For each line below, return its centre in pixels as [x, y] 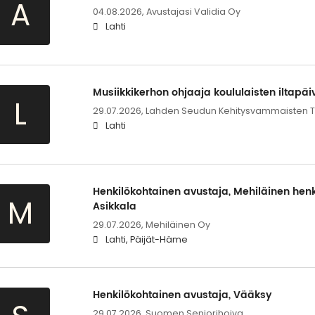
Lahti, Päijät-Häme [146, 240]
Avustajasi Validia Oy [193, 12]
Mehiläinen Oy [178, 225]
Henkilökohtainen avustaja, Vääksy [182, 295]
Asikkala [114, 207]
